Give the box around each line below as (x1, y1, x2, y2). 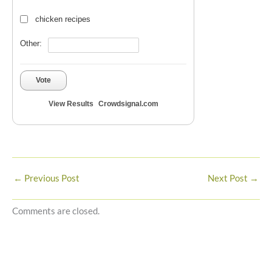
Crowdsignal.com (98, 100, 158, 109)
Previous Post (22, 173, 80, 184)
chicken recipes (35, 15, 90, 24)
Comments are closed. (12, 206, 100, 217)
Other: (20, 39, 42, 49)
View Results (48, 100, 93, 109)
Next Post (208, 173, 250, 184)
